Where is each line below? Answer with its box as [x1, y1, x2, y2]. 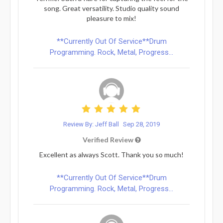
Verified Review [82, 135, 135, 144]
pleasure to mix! [87, 13, 136, 22]
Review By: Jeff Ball [63, 120, 120, 128]
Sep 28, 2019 [123, 120, 160, 128]
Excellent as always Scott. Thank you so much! [39, 150, 184, 159]
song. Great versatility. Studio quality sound [44, 3, 179, 12]
